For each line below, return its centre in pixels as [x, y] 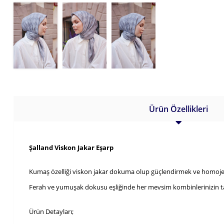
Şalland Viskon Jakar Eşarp [71, 147]
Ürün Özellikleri [178, 109]
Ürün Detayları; [51, 212]
